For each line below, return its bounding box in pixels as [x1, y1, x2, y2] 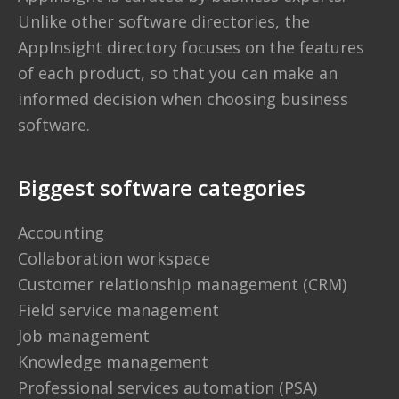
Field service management [18, 299, 219, 321]
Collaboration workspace [18, 248, 210, 269]
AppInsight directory [18, 37, 177, 58]
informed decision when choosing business [18, 88, 348, 110]
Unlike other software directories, [18, 11, 284, 32]
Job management [18, 325, 150, 346]
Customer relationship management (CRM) [18, 273, 346, 295]
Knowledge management [18, 351, 208, 372]
